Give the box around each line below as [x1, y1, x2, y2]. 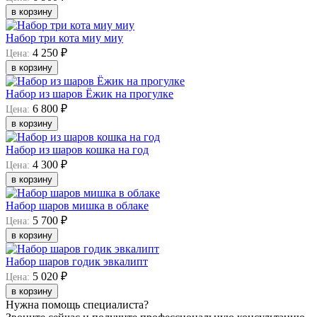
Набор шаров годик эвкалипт [6, 255, 148, 267]
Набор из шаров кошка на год [6, 143, 149, 156]
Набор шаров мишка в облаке [6, 199, 149, 212]
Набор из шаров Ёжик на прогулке [6, 87, 173, 100]
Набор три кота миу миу [6, 31, 123, 44]
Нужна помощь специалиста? [6, 298, 149, 311]
